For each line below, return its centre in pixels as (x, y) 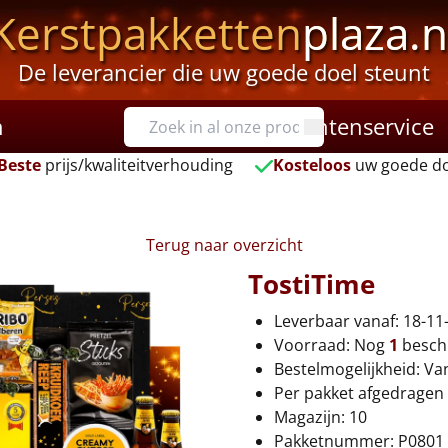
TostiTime (311, 284)
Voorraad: (314, 345)
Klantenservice (359, 126)
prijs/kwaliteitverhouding (136, 165)
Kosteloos (312, 165)
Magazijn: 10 (322, 417)
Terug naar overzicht (224, 245)
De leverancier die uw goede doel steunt (223, 72)
